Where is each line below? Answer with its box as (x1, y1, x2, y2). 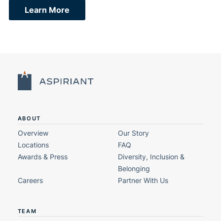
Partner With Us (118, 176, 169, 184)
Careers (17, 176, 43, 184)
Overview (17, 128, 48, 137)
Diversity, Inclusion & (118, 152, 185, 161)
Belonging (118, 164, 150, 173)
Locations (17, 140, 49, 149)
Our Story (118, 128, 149, 137)
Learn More (24, 4, 70, 15)
